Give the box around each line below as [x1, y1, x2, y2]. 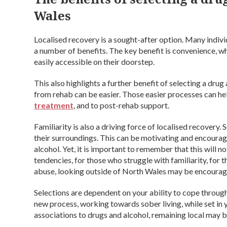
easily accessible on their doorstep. [34, 57, 155, 66]
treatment [34, 100, 74, 110]
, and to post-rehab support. [73, 100, 170, 110]
